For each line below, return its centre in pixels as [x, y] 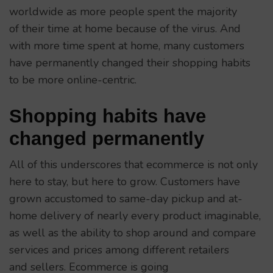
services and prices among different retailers [119, 250]
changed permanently [107, 139]
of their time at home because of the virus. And [125, 29]
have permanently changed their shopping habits [130, 63]
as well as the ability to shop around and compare [133, 233]
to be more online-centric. [73, 80]
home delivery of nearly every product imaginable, [135, 216]
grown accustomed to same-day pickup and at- [126, 199]
